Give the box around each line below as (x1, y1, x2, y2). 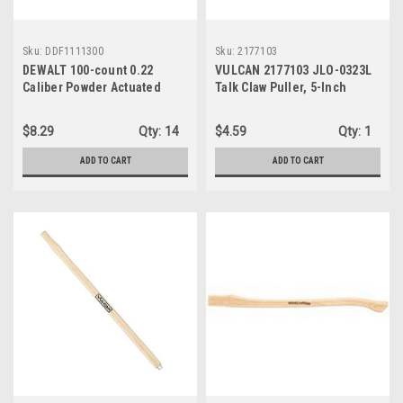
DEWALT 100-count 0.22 (22, 63, 154, 77)
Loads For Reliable (22, 97, 129, 112)
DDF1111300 (45, 45, 103, 58)
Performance (22, 114, 97, 129)
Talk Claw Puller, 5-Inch (215, 80, 346, 94)
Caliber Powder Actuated (22, 80, 161, 94)
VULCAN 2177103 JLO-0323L (215, 63, 372, 77)
